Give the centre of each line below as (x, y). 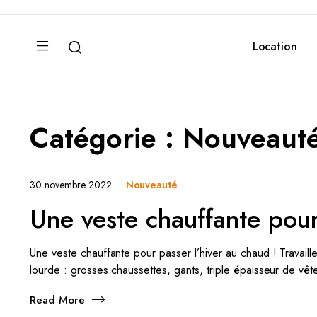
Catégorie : (106, 138)
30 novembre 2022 (71, 184)
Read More (57, 300)
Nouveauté (152, 185)
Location (275, 46)
